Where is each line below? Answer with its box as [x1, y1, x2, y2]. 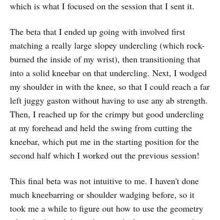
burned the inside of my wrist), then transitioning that [10, 53, 200, 65]
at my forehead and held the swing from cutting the [10, 121, 192, 134]
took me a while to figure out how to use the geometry [10, 202, 203, 214]
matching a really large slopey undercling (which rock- [10, 39, 205, 51]
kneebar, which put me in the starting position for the [10, 135, 199, 147]
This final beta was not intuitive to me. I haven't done [10, 174, 199, 187]
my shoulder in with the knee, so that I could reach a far [10, 80, 210, 92]
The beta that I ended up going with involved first [10, 25, 185, 37]
